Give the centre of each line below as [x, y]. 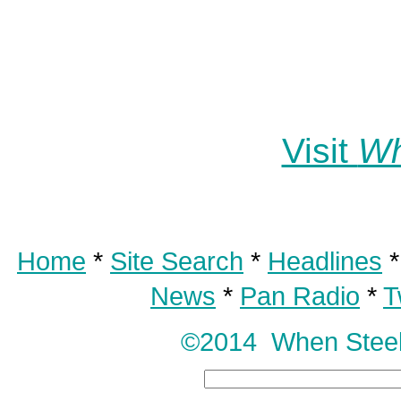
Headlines [325, 260]
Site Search [177, 260]
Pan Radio [300, 295]
